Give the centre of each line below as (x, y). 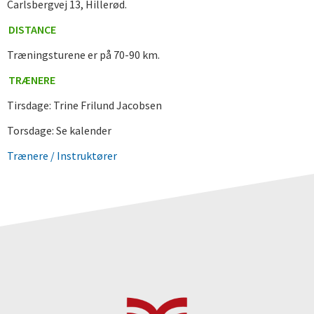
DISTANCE (32, 29)
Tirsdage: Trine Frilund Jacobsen (84, 105)
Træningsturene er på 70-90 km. (83, 55)
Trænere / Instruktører (62, 156)
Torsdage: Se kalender (59, 130)
